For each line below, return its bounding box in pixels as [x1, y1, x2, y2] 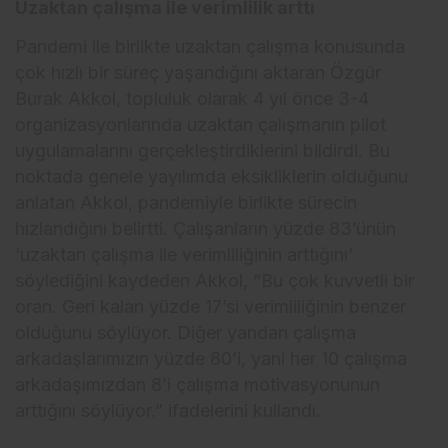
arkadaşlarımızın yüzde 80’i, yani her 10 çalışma [15, 348, 408, 370]
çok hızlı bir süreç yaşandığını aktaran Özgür [15, 62, 382, 84]
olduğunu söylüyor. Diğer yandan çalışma [15, 322, 357, 344]
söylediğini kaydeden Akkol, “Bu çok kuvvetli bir [15, 270, 415, 292]
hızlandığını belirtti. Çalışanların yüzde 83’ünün [15, 218, 397, 240]
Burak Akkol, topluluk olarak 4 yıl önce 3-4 [15, 88, 370, 110]
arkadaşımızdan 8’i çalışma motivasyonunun [15, 374, 381, 396]
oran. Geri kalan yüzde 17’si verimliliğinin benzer [15, 296, 407, 318]
